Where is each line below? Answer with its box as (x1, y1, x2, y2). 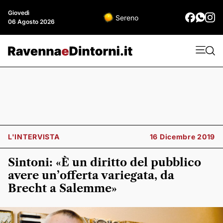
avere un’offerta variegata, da (8, 169, 174, 182)
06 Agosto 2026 (8, 18, 55, 25)
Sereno (115, 13, 138, 22)
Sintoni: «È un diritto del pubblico (8, 156, 201, 169)
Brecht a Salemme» (8, 182, 117, 195)
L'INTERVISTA (8, 132, 60, 141)
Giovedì (8, 9, 29, 16)
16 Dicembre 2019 (149, 132, 215, 141)
